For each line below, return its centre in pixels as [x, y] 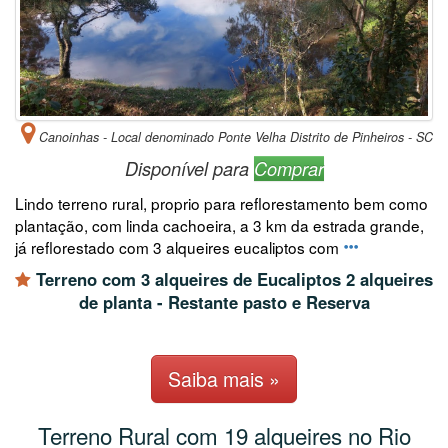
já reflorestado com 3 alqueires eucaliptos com [179, 246]
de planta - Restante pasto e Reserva [224, 301]
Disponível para [189, 168]
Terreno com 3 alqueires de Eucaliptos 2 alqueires [232, 278]
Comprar [288, 168]
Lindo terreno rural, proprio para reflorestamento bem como [221, 202]
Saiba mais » [224, 379]
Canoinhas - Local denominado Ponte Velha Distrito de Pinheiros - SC [234, 136]
